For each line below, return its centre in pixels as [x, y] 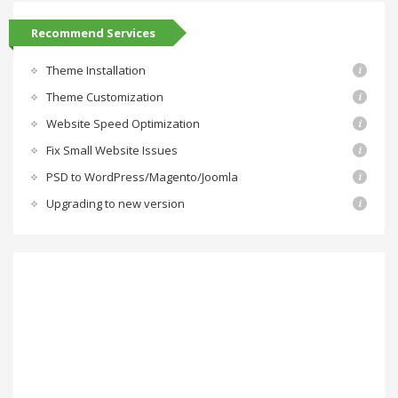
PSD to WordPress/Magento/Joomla [142, 177]
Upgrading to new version [115, 204]
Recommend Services [93, 33]
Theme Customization [105, 97]
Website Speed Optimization [123, 124]
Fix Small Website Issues [112, 151]
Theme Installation [96, 71]
